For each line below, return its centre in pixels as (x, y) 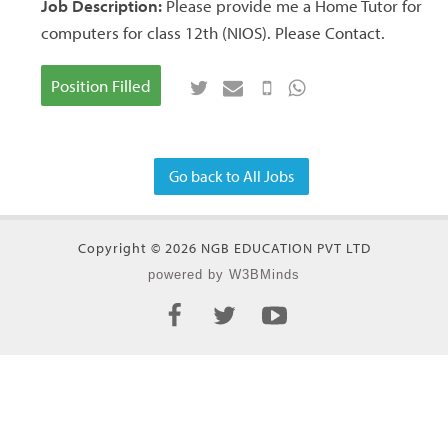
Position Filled (100, 86)
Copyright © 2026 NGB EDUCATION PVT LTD (224, 247)
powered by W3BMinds (224, 274)
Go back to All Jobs (231, 175)
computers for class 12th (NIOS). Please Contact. (212, 33)
